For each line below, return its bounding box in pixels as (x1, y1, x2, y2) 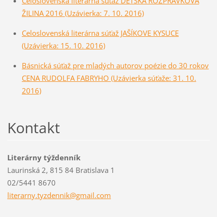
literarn (7, 190, 31, 201)
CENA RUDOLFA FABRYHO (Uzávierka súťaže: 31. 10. (21, 73, 196, 83)
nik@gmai (59, 190, 93, 201)
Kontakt (7, 118, 60, 138)
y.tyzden (31, 190, 60, 201)
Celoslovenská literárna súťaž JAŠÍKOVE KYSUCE (21, 28, 179, 38)
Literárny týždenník (7, 153, 80, 163)
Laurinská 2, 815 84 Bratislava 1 (7, 165, 115, 175)
